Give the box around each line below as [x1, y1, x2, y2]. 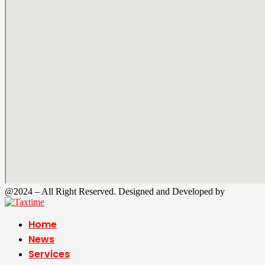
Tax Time [227, 186, 263, 197]
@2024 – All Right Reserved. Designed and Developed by [5, 186, 227, 197]
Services [28, 247, 70, 261]
